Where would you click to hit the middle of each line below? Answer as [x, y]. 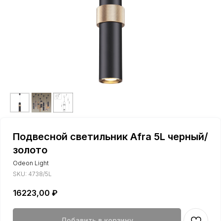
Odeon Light [31, 163]
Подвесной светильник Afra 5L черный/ [110, 137]
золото [30, 150]
